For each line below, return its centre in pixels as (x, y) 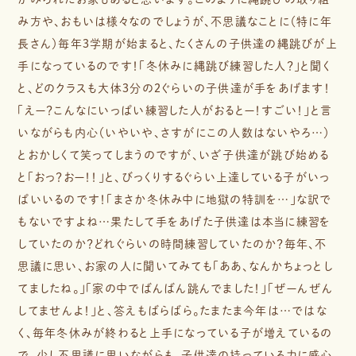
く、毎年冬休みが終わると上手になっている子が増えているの (175, 333)
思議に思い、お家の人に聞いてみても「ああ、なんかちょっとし (175, 266)
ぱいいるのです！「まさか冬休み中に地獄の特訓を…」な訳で (175, 199)
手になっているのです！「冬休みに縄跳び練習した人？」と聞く (174, 66)
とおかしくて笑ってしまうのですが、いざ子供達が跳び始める (174, 155)
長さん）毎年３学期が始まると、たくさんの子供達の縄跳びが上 (178, 43)
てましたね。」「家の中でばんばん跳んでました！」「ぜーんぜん (176, 288)
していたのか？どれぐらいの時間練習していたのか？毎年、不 (172, 244)
